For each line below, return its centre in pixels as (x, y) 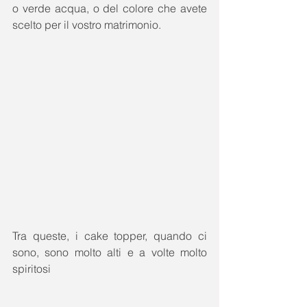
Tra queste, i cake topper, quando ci (110, 236)
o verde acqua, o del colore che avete (110, 8)
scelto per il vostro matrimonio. (88, 25)
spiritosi (33, 269)
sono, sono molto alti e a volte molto (110, 252)
